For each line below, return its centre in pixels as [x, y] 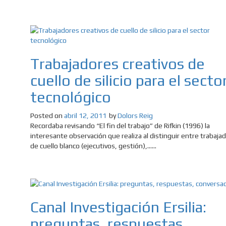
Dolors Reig [135, 115]
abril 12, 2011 [85, 115]
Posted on [47, 115]
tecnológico [71, 97]
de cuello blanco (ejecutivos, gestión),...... [93, 146]
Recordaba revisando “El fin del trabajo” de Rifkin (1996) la [120, 125]
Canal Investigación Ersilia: [118, 207]
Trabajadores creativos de [118, 64]
